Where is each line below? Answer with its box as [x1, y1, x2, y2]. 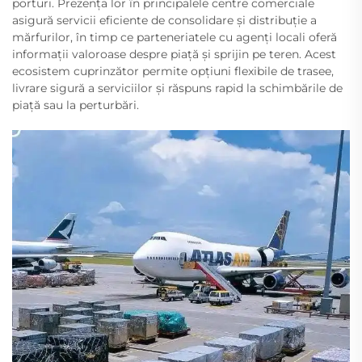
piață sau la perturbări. [12, 97, 139, 112]
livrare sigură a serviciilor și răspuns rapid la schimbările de [12, 80, 343, 95]
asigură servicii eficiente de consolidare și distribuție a [12, 12, 317, 27]
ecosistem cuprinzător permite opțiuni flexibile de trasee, [12, 63, 334, 78]
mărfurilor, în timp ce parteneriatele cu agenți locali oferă [12, 29, 337, 44]
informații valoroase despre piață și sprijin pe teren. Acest [12, 46, 336, 61]
